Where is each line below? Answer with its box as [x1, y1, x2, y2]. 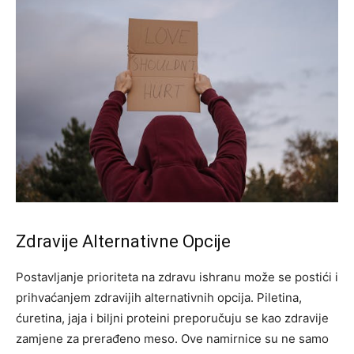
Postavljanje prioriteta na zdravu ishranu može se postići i [16, 269, 338, 284]
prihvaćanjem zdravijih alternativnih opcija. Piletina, [16, 289, 302, 305]
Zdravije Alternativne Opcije [16, 231, 231, 251]
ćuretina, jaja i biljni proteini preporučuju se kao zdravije [16, 310, 329, 326]
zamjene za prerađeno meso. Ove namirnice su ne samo [16, 330, 329, 346]
